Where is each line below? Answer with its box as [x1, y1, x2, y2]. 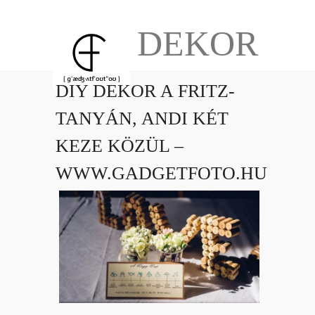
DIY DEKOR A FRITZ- [56, 81, 235, 101]
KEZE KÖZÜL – [56, 136, 184, 156]
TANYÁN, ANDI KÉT [56, 108, 229, 129]
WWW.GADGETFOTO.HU [56, 163, 267, 184]
